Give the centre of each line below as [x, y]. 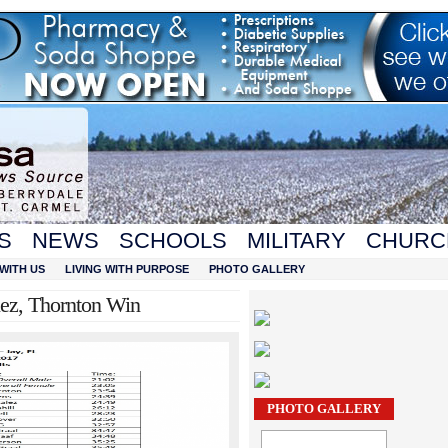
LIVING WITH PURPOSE [127, 269]
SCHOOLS [173, 240]
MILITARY [296, 240]
